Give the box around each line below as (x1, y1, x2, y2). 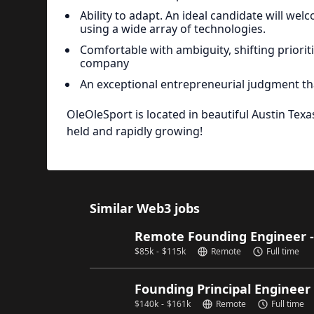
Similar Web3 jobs (90, 200, 200, 217)
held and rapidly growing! (66, 123, 203, 139)
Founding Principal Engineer (135, 280, 310, 297)
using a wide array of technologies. (79, 20, 266, 36)
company (79, 55, 129, 71)
